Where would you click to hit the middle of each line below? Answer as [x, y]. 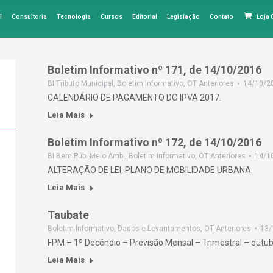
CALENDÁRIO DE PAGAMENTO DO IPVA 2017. [134, 97]
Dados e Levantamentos [159, 229]
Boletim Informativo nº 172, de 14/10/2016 [154, 142]
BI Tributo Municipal [80, 83]
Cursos [112, 17]
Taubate [68, 215]
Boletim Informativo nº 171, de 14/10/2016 [154, 70]
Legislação [183, 17]
